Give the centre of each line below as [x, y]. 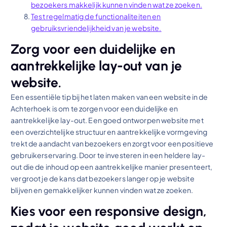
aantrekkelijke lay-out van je [97, 66]
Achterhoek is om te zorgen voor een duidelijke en [94, 108]
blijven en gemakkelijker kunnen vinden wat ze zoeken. [102, 190]
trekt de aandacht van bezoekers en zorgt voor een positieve [112, 143]
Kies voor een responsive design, [109, 211]
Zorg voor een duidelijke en [93, 49]
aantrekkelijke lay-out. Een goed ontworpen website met [107, 120]
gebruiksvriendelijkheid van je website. [96, 28]
